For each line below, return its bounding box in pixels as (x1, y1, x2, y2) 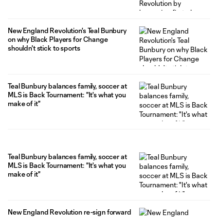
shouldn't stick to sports (8, 43, 80, 52)
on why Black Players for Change (8, 35, 108, 43)
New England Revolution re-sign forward (8, 208, 131, 217)
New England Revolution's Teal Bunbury (8, 26, 127, 35)
